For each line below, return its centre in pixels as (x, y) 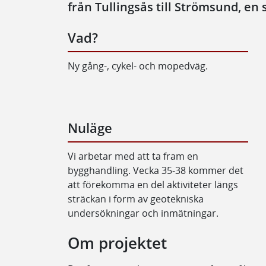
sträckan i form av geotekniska (136, 199)
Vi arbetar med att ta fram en (133, 156)
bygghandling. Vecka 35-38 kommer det (156, 170)
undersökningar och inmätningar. (143, 213)
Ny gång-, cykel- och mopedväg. (138, 66)
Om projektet (117, 243)
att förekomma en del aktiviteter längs (153, 184)
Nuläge (90, 128)
